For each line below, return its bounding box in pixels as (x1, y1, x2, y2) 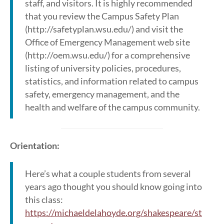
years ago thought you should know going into (25, 181, 202, 192)
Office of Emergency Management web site (25, 36, 190, 47)
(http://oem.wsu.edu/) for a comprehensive (25, 49, 190, 60)
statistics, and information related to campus (25, 75, 198, 86)
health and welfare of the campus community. (25, 101, 200, 112)
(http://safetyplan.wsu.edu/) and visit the (25, 23, 183, 34)
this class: (25, 194, 63, 205)
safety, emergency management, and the (25, 88, 179, 99)
